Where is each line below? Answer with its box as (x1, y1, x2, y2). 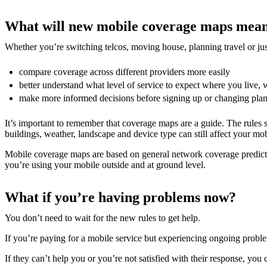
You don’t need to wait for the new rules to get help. (5, 212, 200, 223)
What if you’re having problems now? (5, 189, 236, 205)
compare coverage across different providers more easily (19, 66, 230, 77)
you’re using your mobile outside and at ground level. (5, 159, 206, 170)
